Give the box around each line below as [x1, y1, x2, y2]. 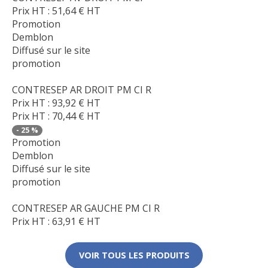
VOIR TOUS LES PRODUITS [78, 249, 190, 261]
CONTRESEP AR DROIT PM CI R [12, 83, 151, 96]
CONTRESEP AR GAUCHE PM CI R [12, 201, 160, 215]
